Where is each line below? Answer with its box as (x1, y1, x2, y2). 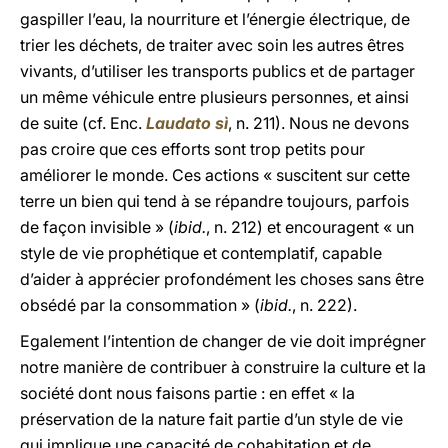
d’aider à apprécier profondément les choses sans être (20, 269, 424, 289)
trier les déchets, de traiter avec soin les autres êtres (20, 35, 404, 55)
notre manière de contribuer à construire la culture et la (20, 357, 426, 377)
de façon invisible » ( (20, 217, 174, 237)
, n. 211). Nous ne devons (228, 113, 409, 133)
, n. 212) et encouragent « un (206, 217, 414, 237)
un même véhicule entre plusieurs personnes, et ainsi (20, 87, 409, 107)
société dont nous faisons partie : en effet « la (20, 383, 355, 403)
